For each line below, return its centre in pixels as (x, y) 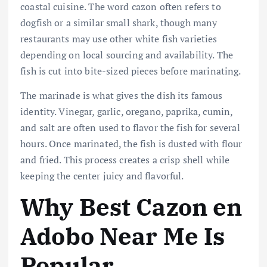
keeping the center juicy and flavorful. (102, 176)
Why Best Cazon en (131, 207)
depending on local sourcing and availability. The (127, 55)
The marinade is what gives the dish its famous (122, 96)
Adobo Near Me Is (123, 236)
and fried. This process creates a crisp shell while (125, 160)
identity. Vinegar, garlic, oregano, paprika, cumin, (127, 112)
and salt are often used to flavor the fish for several (130, 128)
